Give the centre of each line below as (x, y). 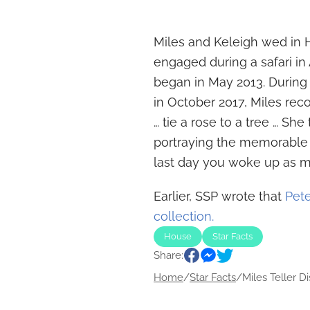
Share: (168, 255)
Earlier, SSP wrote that (219, 196)
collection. (184, 216)
